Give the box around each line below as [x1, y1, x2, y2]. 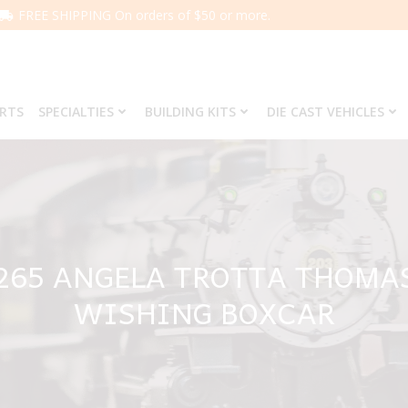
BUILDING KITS [144, 103, 236, 120]
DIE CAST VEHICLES [266, 103, 384, 120]
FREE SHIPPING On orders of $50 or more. [18, 6, 270, 24]
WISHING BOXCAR [73, 289, 335, 336]
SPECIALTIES [37, 103, 114, 120]
